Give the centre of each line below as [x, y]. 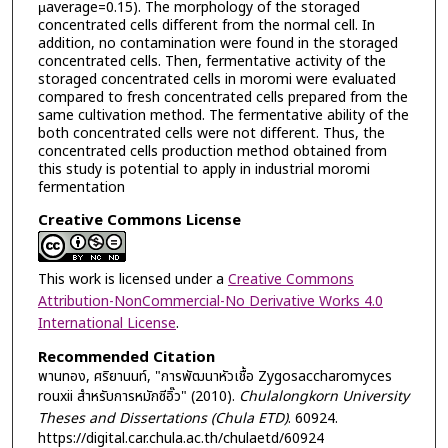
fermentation [81, 188]
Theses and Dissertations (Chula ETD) [162, 419]
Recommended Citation [126, 358]
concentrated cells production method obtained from [212, 152]
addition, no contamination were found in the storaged [217, 44]
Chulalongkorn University [323, 397]
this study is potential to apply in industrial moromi [203, 170]
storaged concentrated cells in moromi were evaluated [216, 80]
